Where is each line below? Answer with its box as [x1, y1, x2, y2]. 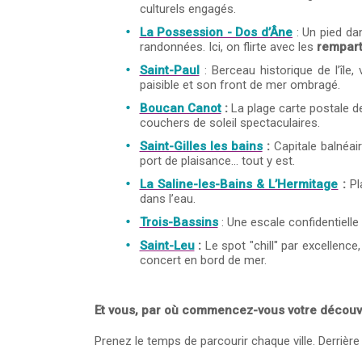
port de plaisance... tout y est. [139, 154, 295, 168]
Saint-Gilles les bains [139, 139, 263, 154]
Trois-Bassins [139, 215, 218, 229]
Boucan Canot [139, 101, 221, 116]
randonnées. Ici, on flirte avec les [139, 40, 317, 54]
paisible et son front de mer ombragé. [139, 78, 340, 92]
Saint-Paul [139, 63, 200, 78]
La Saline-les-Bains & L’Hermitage [139, 177, 339, 192]
